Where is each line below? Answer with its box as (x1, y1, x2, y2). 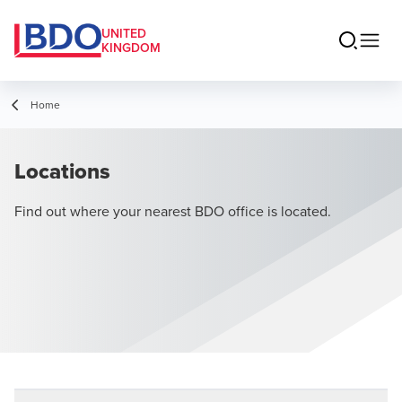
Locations (14, 155, 110, 187)
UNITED (101, 24, 146, 42)
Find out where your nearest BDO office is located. (14, 201, 331, 221)
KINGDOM (101, 39, 161, 57)
